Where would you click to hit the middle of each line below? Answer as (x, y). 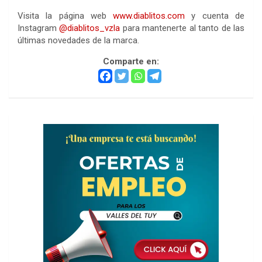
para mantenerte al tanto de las (182, 28)
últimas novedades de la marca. (78, 40)
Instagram (39, 28)
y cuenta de (215, 15)
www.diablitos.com (149, 15)
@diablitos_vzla (90, 28)
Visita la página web (65, 15)
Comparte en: (131, 61)
